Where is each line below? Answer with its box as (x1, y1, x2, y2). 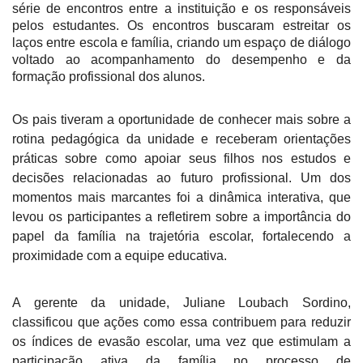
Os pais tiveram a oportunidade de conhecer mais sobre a (12, 112, 351, 126)
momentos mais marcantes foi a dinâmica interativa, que (12, 190, 351, 204)
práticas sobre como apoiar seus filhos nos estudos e (12, 151, 351, 165)
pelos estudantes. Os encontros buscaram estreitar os (12, 18, 351, 32)
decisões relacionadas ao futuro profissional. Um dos (12, 170, 351, 185)
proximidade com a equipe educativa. (12, 248, 227, 263)
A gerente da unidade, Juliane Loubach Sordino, (12, 295, 351, 310)
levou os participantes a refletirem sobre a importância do (12, 209, 351, 224)
